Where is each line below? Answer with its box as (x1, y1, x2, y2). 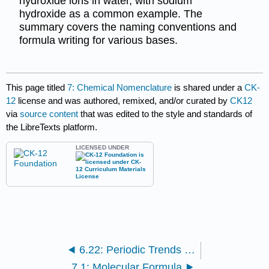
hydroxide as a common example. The (19, 7, 202, 20)
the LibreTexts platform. (6, 122, 98, 133)
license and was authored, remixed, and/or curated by (18, 95, 231, 106)
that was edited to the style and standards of (78, 109, 253, 119)
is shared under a (172, 82, 245, 93)
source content (20, 109, 79, 119)
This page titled (6, 82, 68, 93)
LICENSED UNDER (76, 144, 130, 151)
